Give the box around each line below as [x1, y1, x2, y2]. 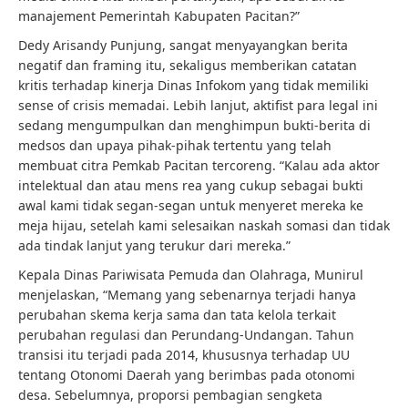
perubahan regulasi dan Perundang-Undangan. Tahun [18, 326, 354, 343]
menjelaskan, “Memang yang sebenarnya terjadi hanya [18, 286, 356, 303]
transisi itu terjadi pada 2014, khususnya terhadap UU [18, 346, 350, 363]
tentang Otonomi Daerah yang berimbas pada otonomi [18, 366, 355, 383]
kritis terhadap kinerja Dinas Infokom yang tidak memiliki [18, 76, 369, 94]
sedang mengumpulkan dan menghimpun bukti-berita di [18, 117, 371, 134]
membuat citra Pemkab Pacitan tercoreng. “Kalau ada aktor [18, 157, 380, 174]
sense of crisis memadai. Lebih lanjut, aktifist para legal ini [18, 97, 378, 114]
